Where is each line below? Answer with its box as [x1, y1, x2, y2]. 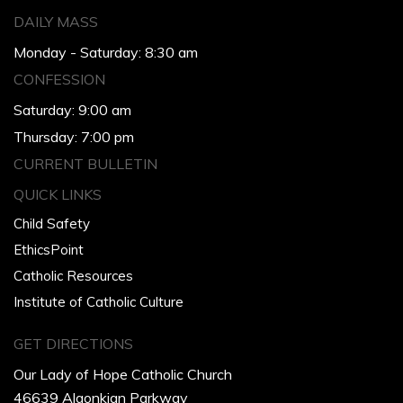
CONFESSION [13, 70, 105, 89]
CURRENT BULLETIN [13, 155, 157, 174]
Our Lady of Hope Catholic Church [13, 365, 232, 384]
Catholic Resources [13, 267, 133, 285]
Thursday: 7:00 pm [13, 128, 134, 147]
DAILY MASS [13, 13, 98, 31]
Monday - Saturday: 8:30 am [13, 43, 198, 62]
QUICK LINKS [13, 185, 102, 204]
